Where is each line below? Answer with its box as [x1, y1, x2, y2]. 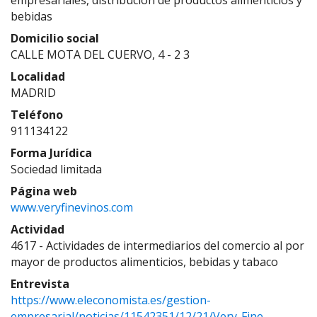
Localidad [11, 69, 65, 84]
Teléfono [11, 107, 63, 122]
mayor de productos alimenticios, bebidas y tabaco [11, 254, 278, 270]
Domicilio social [11, 30, 99, 46]
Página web [11, 183, 77, 199]
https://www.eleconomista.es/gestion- [11, 292, 211, 308]
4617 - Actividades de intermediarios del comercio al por [11, 238, 304, 253]
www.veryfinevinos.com [11, 200, 133, 215]
